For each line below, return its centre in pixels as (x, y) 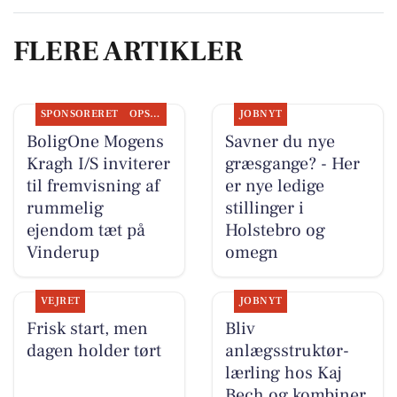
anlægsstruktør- (287, 351)
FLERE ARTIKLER (128, 52)
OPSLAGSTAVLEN (155, 113)
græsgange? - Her (292, 163)
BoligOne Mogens (95, 141)
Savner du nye (280, 141)
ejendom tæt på (86, 230)
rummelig (65, 208)
